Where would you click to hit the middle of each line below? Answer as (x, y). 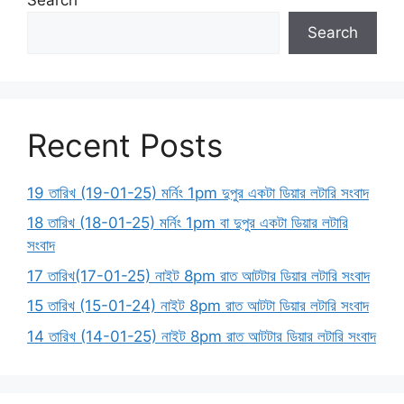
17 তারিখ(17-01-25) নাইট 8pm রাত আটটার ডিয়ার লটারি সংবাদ (198, 275)
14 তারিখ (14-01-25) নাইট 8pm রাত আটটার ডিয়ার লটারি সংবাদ (202, 336)
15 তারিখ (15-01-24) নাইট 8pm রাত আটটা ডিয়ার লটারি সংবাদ (198, 306)
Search (333, 32)
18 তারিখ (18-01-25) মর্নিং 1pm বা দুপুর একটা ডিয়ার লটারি (188, 223)
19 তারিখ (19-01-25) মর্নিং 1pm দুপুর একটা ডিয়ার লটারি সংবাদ (198, 193)
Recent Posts (125, 145)
